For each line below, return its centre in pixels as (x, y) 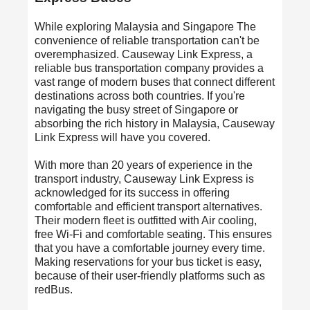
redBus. (54, 290)
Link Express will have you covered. (122, 138)
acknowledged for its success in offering (132, 193)
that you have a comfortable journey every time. (150, 248)
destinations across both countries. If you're (140, 96)
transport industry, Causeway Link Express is (144, 179)
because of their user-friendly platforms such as (150, 276)
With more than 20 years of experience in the (144, 165)
